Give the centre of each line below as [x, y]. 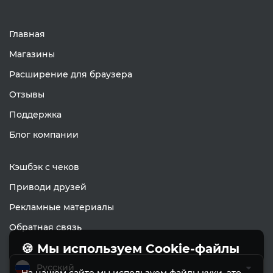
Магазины [32, 54]
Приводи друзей [48, 187]
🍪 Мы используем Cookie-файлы [130, 249]
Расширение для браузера [71, 74]
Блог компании [44, 135]
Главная [27, 34]
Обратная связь [45, 227]
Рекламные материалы [62, 207]
